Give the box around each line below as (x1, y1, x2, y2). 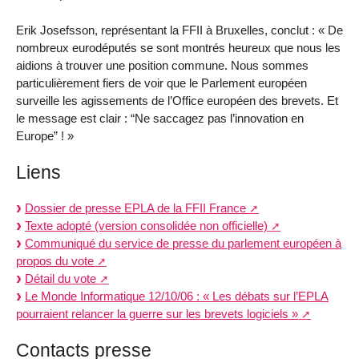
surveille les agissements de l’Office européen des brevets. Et (16, 94, 338, 108)
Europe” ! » (16, 129, 74, 143)
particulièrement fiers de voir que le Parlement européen (16, 76, 307, 91)
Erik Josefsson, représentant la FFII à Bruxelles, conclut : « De (16, 23, 343, 38)
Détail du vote (25, 271, 96, 285)
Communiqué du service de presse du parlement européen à (25, 236, 341, 250)
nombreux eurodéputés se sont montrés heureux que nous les (16, 41, 341, 55)
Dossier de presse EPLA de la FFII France (25, 200, 246, 215)
